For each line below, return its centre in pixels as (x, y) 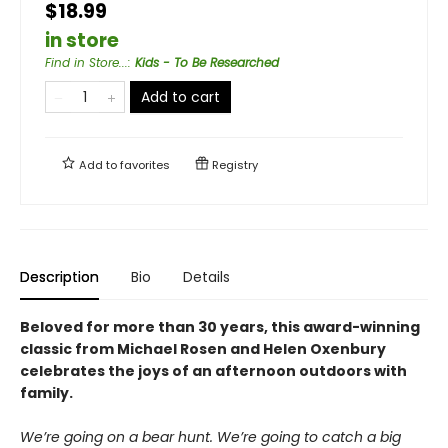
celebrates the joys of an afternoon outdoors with (213, 370)
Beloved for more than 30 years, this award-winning (220, 326)
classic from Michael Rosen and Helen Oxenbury (203, 348)
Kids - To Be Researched (207, 62)
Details (206, 276)
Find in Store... (86, 62)
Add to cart (180, 96)
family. (46, 392)
